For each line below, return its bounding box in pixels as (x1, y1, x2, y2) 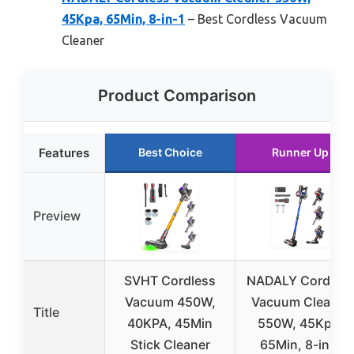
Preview (33, 208, 81, 224)
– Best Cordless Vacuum (185, 12, 327, 26)
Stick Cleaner (130, 337, 210, 352)
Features (39, 145, 89, 160)
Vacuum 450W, (124, 294, 216, 310)
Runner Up (272, 145, 329, 159)
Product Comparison (98, 86, 256, 105)
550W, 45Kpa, (258, 315, 343, 331)
